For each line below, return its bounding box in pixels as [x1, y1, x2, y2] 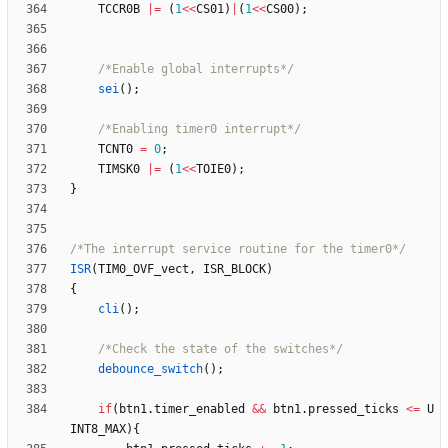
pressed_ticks [308, 402, 399, 417]
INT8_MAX [70, 422, 126, 437]
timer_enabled [154, 402, 245, 417]
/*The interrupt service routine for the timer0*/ [70, 242, 406, 257]
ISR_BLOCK [203, 262, 266, 277]
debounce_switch [98, 362, 203, 377]
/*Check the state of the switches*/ [98, 342, 343, 357]
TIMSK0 [98, 162, 140, 177]
